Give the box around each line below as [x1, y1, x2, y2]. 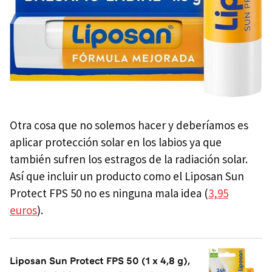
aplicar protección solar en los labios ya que [10, 135, 222, 150]
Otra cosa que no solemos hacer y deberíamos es [10, 118, 248, 133]
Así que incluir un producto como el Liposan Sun [10, 169, 244, 184]
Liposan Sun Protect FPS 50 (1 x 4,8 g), [10, 254, 190, 267]
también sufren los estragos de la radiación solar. [10, 152, 248, 167]
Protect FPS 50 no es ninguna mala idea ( [10, 186, 208, 201]
